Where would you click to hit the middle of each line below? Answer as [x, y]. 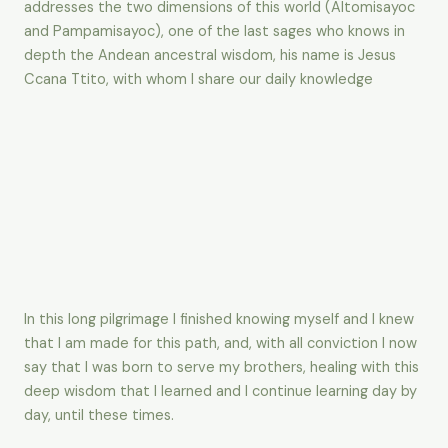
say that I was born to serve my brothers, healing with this [221, 368]
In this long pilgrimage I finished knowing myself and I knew [219, 320]
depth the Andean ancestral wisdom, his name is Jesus [210, 56]
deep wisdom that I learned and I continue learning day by [220, 392]
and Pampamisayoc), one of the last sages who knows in [214, 32]
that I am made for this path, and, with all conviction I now [220, 344]
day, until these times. [99, 416]
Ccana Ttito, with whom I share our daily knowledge [198, 80]
